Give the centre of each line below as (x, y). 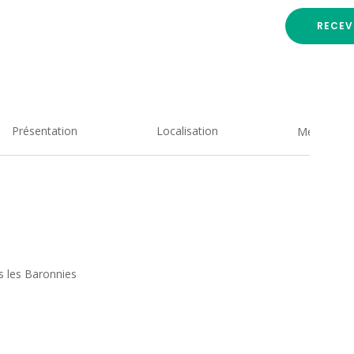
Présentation (45, 130)
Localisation (188, 130)
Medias (316, 131)
